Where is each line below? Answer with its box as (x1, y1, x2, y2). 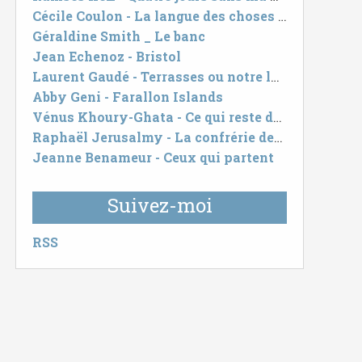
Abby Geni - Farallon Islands (32, 88, 223, 105)
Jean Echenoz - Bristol (32, 48, 181, 65)
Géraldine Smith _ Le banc (32, 27, 205, 44)
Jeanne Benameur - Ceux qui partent (32, 149, 274, 166)
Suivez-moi (107, 192, 213, 218)
